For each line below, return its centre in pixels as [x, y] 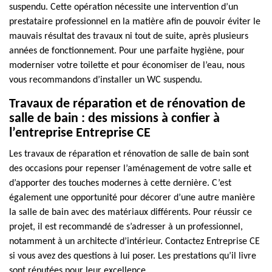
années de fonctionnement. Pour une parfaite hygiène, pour [127, 51]
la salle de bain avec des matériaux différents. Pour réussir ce [131, 212]
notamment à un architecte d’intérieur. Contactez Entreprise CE [134, 242]
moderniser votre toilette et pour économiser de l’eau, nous [127, 66]
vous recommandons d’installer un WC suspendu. [106, 80]
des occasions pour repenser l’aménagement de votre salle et [130, 169]
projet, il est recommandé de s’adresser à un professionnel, [126, 227]
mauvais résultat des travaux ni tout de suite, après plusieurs [129, 36]
